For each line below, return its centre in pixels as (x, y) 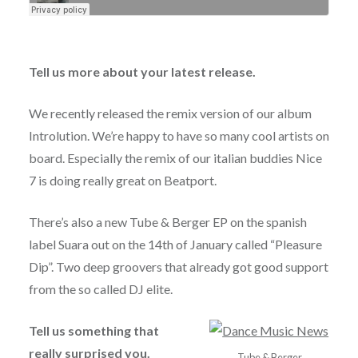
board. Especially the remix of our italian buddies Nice (175, 158)
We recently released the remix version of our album (170, 113)
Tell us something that (93, 331)
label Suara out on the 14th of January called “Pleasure (175, 245)
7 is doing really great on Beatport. (122, 181)
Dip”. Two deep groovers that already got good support (178, 267)
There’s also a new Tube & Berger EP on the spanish (167, 222)
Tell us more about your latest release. (142, 72)
